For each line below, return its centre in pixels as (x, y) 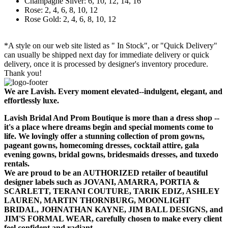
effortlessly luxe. (32, 101)
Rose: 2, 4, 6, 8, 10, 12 (61, 10)
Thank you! (23, 73)
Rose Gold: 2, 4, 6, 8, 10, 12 (70, 19)
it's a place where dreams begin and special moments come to (109, 127)
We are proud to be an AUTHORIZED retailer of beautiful (106, 173)
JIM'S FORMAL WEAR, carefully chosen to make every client (113, 219)
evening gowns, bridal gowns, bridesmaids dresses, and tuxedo (111, 155)
